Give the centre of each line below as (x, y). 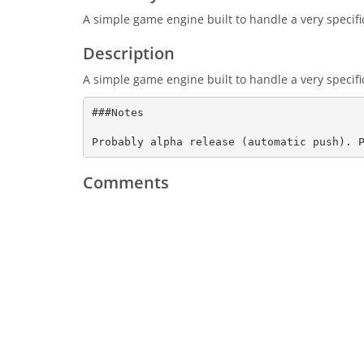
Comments (126, 182)
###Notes (117, 112)
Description (129, 53)
